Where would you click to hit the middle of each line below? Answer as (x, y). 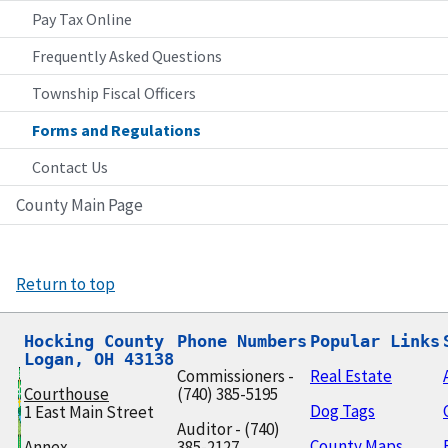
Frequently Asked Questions (127, 55)
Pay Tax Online (82, 18)
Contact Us (70, 166)
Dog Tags (342, 410)
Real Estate (351, 375)
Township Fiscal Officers (114, 92)
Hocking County (94, 340)
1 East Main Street (89, 411)
